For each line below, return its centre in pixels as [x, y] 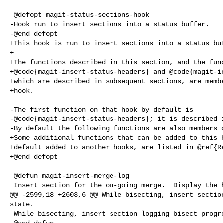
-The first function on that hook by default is [102, 109]
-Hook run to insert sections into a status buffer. [110, 24]
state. [22, 204]
